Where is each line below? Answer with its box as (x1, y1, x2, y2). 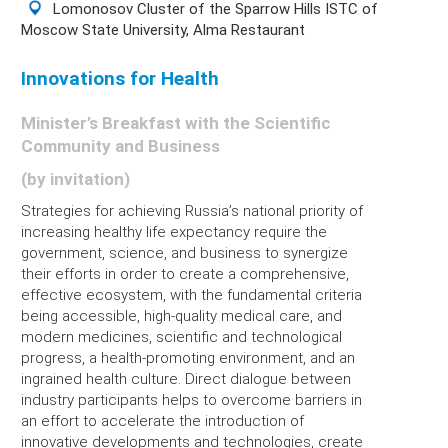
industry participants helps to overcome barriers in (21, 391, 362, 409)
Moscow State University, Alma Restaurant (21, 21, 305, 39)
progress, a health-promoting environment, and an (21, 349, 355, 367)
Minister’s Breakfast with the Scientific (21, 113, 331, 133)
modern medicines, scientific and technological (21, 328, 342, 346)
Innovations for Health (21, 67, 219, 90)
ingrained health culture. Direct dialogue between (21, 370, 351, 388)
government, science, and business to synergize (21, 244, 348, 262)
